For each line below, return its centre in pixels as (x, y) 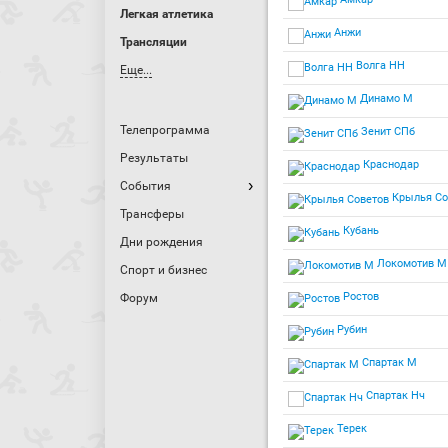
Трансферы (152, 214)
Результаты (154, 158)
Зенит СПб (386, 131)
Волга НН (379, 65)
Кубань (359, 230)
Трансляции (153, 42)
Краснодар (389, 164)
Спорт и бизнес (163, 270)
